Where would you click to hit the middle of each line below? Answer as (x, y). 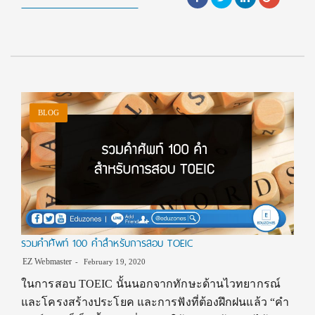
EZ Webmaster (47, 262)
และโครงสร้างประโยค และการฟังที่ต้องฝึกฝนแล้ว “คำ (155, 302)
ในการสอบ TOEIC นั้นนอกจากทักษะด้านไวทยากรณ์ (151, 284)
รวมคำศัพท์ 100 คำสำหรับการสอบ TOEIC (107, 244)
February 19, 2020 (114, 262)
